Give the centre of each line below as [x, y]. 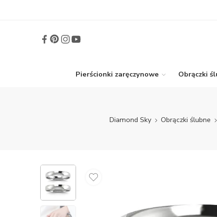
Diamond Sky [130, 120]
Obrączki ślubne [186, 120]
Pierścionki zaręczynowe [117, 74]
